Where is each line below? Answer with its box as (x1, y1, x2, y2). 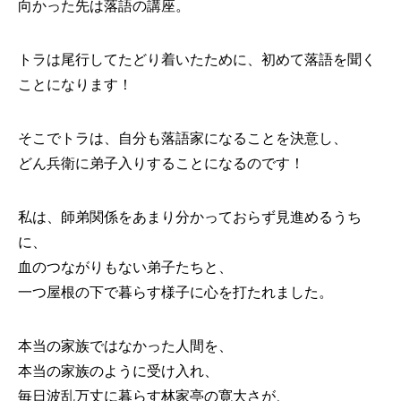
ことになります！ (18, 77, 132, 92)
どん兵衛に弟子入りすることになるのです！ (18, 156, 304, 171)
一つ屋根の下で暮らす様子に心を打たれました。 (18, 285, 333, 300)
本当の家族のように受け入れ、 (18, 363, 218, 379)
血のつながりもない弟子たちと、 (18, 260, 233, 275)
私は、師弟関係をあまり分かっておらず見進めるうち (18, 209, 362, 225)
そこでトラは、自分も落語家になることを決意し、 (18, 131, 347, 146)
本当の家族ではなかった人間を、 (18, 338, 233, 354)
